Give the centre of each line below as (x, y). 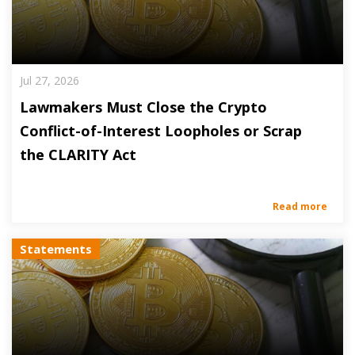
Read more (300, 206)
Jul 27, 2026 (50, 80)
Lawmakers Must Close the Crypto (143, 107)
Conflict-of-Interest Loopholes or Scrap (161, 131)
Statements (56, 249)
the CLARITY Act (78, 155)
